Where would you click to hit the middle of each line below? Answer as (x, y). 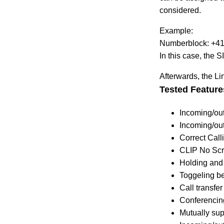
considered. (180, 10)
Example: (176, 30)
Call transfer (201, 187)
